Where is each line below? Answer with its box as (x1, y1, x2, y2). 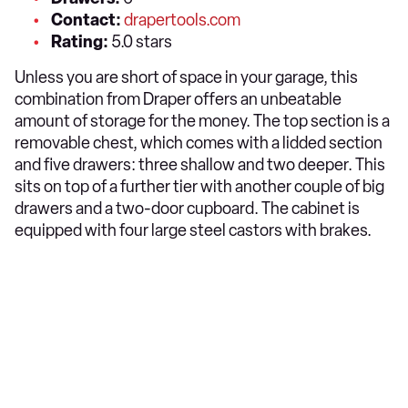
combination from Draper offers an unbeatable (15, 89, 342, 109)
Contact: (51, 10, 121, 30)
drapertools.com (124, 10, 240, 30)
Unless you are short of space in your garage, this (15, 67, 358, 87)
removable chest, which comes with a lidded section (15, 133, 382, 153)
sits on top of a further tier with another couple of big (15, 177, 384, 197)
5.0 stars (108, 32, 172, 52)
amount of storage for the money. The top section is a (15, 111, 390, 131)
